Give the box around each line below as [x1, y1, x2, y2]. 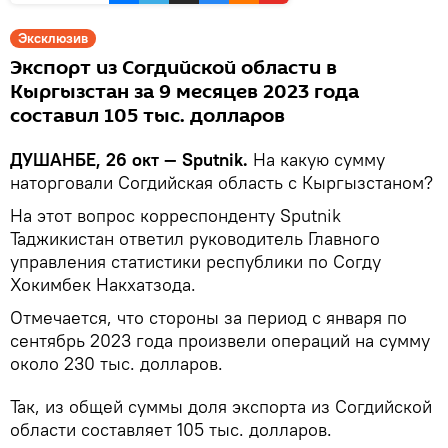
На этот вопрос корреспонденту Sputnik [10, 204, 341, 228]
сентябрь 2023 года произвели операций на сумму [10, 329, 430, 353]
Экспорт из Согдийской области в [10, 54, 337, 83]
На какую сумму [253, 148, 385, 172]
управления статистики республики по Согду [10, 250, 381, 274]
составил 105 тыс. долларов [10, 102, 285, 131]
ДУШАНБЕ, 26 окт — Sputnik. [10, 148, 253, 172]
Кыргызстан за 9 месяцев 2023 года [10, 78, 359, 107]
